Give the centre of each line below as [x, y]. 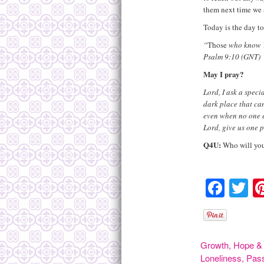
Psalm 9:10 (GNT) [232, 57]
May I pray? [223, 74]
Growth [215, 245]
